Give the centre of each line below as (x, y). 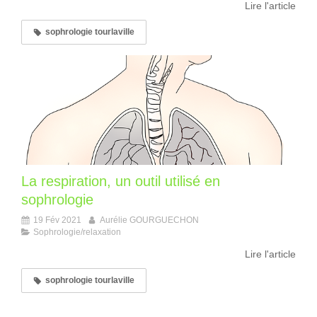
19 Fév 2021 (57, 220)
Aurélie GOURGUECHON (149, 220)
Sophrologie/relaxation (77, 232)
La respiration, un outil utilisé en (121, 181)
